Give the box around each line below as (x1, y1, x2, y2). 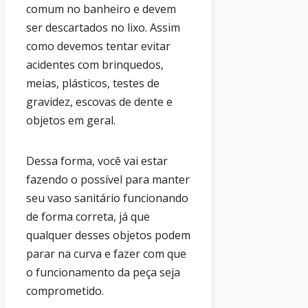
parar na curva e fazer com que (26, 246, 186, 262)
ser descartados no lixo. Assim (26, 20, 180, 36)
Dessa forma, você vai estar (26, 153, 168, 169)
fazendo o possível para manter (26, 172, 190, 188)
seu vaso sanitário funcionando (26, 190, 188, 206)
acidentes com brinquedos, (26, 57, 164, 73)
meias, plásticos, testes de (26, 76, 159, 91)
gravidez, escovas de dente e (26, 94, 173, 110)
